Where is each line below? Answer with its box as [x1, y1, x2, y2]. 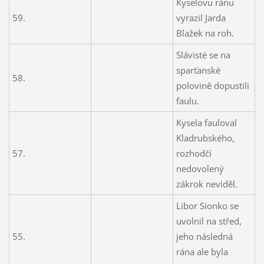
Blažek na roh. [176, 27, 234, 39]
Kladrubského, [176, 131, 235, 144]
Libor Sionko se [176, 199, 239, 212]
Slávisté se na [176, 48, 230, 61]
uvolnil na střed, [176, 214, 242, 227]
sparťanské [176, 64, 220, 76]
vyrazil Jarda [176, 11, 226, 24]
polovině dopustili [176, 79, 249, 91]
